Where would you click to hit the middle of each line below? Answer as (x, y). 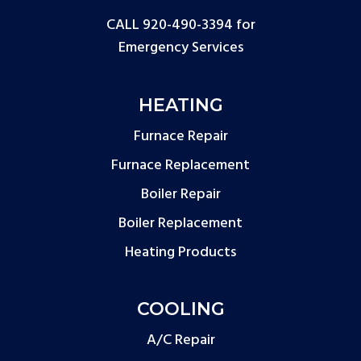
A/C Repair (180, 340)
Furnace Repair (180, 136)
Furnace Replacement (180, 165)
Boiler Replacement (180, 223)
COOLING (180, 309)
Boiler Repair (180, 194)
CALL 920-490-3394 (169, 25)
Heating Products (180, 252)
